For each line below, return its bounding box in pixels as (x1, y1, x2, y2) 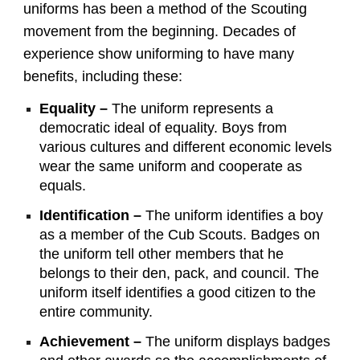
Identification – (39, 207, 146, 224)
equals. (39, 177, 87, 194)
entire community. (39, 304, 153, 321)
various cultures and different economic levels (39, 138, 333, 155)
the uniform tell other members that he (39, 246, 284, 263)
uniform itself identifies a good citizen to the (39, 284, 317, 301)
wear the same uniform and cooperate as (39, 157, 303, 174)
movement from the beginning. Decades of (23, 23, 297, 40)
